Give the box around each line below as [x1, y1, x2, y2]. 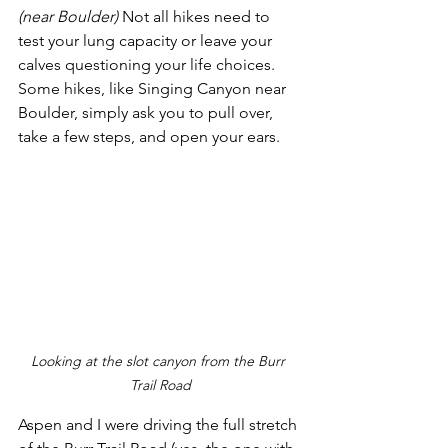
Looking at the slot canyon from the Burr [31, 351, 289, 370]
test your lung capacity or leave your [18, 30, 276, 50]
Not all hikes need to [118, 6, 274, 26]
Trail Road [129, 375, 191, 394]
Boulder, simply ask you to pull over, [18, 102, 277, 122]
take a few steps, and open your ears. [18, 126, 284, 146]
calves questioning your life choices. [18, 54, 279, 74]
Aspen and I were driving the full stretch [18, 414, 301, 434]
